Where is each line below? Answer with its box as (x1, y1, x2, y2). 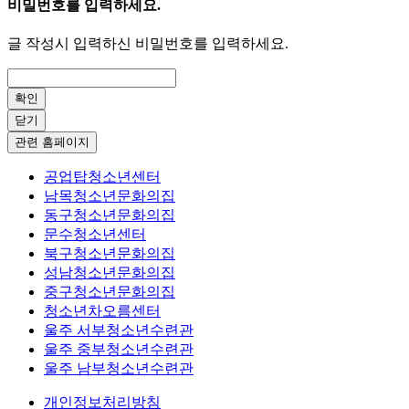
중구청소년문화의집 (44, 284, 175, 300)
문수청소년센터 (44, 226, 146, 243)
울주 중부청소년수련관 (44, 341, 194, 358)
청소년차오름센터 (44, 303, 161, 320)
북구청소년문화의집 (44, 246, 175, 262)
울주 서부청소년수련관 (44, 322, 194, 339)
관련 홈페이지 (15, 135, 89, 150)
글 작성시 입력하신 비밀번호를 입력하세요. (7, 36, 288, 52)
